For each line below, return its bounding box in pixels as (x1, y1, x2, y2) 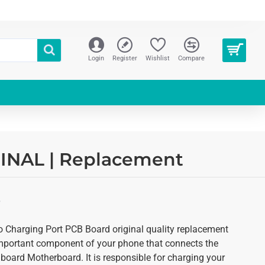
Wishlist (146, 54, 170, 62)
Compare (178, 54, 205, 62)
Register (112, 54, 137, 62)
